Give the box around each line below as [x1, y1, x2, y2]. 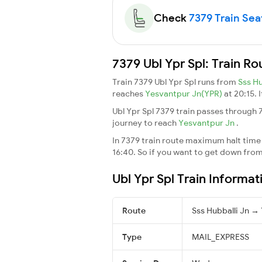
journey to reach [112, 117, 178, 128]
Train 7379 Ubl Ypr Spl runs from [112, 76, 238, 87]
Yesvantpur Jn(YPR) [145, 88, 224, 99]
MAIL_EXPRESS [192, 231, 249, 242]
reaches [112, 88, 145, 99]
